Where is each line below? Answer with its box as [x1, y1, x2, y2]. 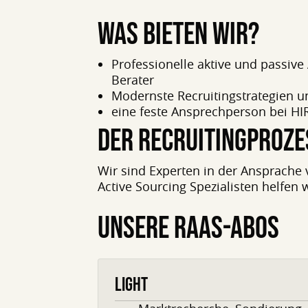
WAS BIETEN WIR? [98, 16, 259, 54]
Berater [111, 71, 154, 88]
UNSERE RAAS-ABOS [98, 210, 279, 247]
